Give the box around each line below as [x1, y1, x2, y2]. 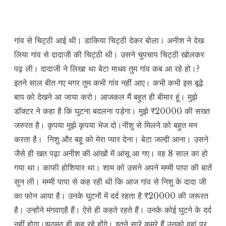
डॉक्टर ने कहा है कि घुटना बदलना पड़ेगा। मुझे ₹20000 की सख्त [14, 106, 210, 117]
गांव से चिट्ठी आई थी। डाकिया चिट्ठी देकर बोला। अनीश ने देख [14, 35, 204, 46]
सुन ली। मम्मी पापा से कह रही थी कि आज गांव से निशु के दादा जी [14, 177, 206, 187]
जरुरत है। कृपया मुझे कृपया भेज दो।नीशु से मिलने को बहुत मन [14, 120, 197, 131]
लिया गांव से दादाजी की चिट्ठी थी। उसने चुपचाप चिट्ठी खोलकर [14, 49, 204, 60]
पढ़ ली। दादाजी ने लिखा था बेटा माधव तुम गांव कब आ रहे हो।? [14, 64, 200, 74]
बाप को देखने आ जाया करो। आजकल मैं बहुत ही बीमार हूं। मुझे [14, 92, 197, 102]
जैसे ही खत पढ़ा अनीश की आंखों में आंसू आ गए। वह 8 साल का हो [14, 148, 208, 159]
